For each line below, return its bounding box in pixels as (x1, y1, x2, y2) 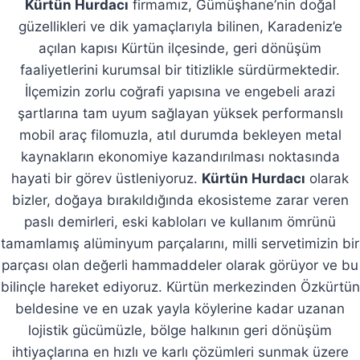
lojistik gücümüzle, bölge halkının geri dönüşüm (28, 321, 332, 338)
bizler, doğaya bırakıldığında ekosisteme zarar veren (11, 191, 349, 208)
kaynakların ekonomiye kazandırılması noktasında (20, 148, 340, 165)
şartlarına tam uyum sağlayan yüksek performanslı (17, 104, 343, 121)
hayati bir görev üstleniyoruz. (11, 170, 202, 186)
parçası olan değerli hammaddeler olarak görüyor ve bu (2, 256, 358, 273)
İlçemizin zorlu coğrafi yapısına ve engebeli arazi (25, 83, 335, 100)
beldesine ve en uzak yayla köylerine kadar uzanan (15, 300, 345, 317)
